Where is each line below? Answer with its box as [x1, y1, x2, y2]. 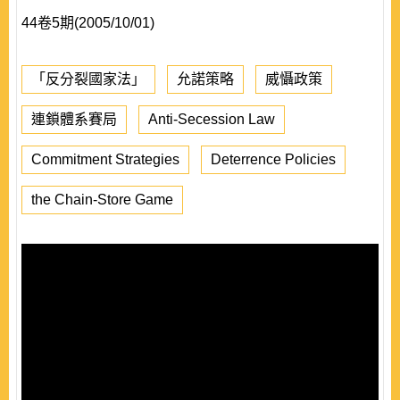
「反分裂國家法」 [31, 71, 146, 87]
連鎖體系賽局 [31, 112, 117, 127]
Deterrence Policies [211, 152, 336, 167]
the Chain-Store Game [31, 192, 173, 207]
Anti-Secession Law [148, 112, 275, 127]
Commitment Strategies [31, 152, 179, 167]
